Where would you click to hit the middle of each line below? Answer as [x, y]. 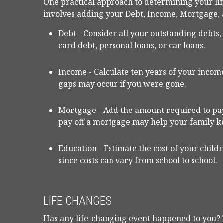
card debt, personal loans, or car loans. [132, 45]
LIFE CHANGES [77, 201]
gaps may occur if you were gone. [122, 84]
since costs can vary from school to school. [138, 160]
